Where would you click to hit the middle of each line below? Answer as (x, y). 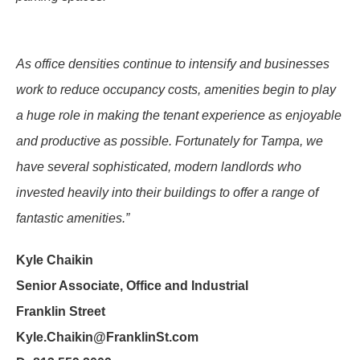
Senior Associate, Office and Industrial (132, 286)
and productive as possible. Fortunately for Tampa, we (170, 141)
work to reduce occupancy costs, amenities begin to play (176, 90)
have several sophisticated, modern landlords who (159, 167)
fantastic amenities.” (73, 218)
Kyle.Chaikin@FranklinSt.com (107, 337)
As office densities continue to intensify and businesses (173, 64)
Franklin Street (61, 311)
